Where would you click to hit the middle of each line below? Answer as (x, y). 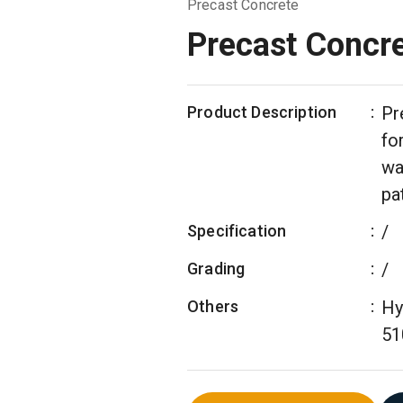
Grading (216, 269)
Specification (237, 231)
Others (213, 306)
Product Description (262, 112)
